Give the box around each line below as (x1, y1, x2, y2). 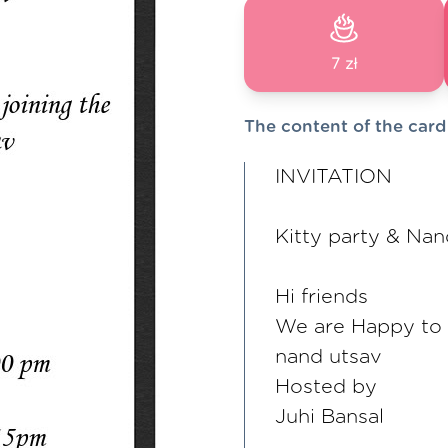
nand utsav (275, 347, 382, 367)
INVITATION (275, 167, 392, 187)
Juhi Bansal (275, 407, 384, 427)
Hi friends (275, 287, 368, 307)
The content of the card (244, 118, 446, 135)
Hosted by (275, 377, 377, 397)
